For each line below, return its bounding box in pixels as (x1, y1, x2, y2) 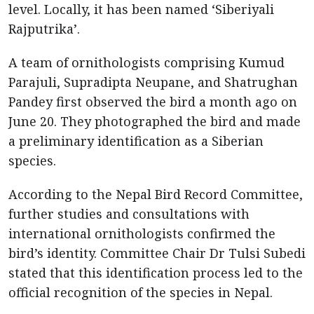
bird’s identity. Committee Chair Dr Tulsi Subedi (8, 245, 306, 261)
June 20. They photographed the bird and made (8, 113, 301, 130)
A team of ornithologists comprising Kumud (8, 54, 285, 71)
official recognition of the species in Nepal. (8, 284, 273, 301)
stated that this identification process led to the (8, 264, 303, 281)
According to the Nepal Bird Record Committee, (8, 186, 303, 203)
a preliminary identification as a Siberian (8, 132, 264, 149)
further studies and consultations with (8, 205, 250, 222)
